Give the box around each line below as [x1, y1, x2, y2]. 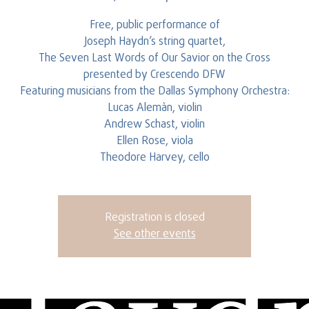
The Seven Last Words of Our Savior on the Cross [39, 50, 270, 67]
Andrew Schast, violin [104, 117, 205, 133]
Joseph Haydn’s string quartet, [83, 34, 226, 50]
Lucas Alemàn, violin [107, 100, 202, 117]
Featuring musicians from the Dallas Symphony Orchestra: [19, 83, 290, 100]
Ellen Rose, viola [116, 133, 193, 150]
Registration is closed [104, 210, 205, 226]
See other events [113, 226, 196, 243]
